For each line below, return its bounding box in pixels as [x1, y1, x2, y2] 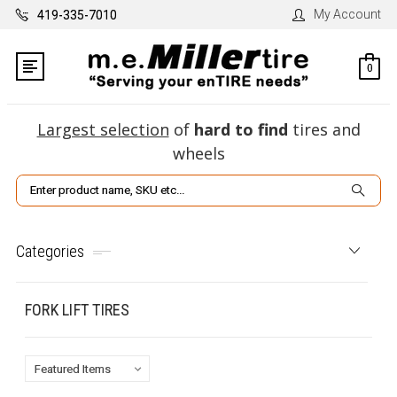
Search [16, 177, 57, 192]
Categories [15, 241, 85, 261]
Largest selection [36, 119, 169, 141]
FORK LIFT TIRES [24, 300, 130, 319]
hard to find [193, 119, 288, 141]
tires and [287, 119, 361, 141]
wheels [172, 143, 225, 165]
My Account [314, 7, 382, 21]
